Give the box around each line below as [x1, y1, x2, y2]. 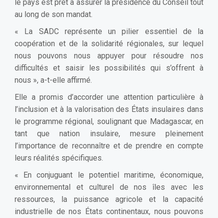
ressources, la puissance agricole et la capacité [15, 194, 203, 204]
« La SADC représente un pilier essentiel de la [15, 26, 203, 36]
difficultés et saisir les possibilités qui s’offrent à [15, 63, 203, 73]
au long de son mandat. [15, 9, 92, 19]
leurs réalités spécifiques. [15, 153, 103, 163]
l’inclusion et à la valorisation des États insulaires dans [15, 104, 203, 114]
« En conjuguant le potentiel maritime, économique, [15, 170, 203, 180]
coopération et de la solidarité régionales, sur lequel [15, 38, 203, 48]
